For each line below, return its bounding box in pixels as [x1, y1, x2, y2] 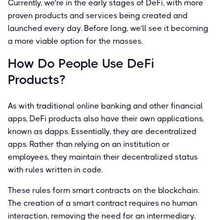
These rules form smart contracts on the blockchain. [8, 185, 199, 195]
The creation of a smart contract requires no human [8, 198, 197, 208]
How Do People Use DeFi [8, 55, 154, 71]
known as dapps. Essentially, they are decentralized [8, 126, 196, 136]
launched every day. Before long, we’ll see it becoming [8, 23, 208, 33]
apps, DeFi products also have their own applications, [8, 113, 204, 123]
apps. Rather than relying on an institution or [8, 139, 170, 149]
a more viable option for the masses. [8, 36, 142, 46]
